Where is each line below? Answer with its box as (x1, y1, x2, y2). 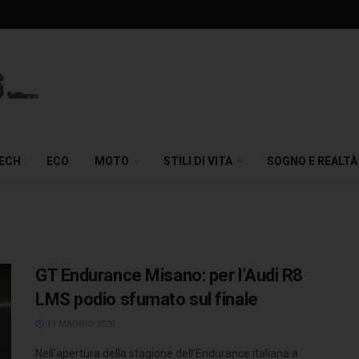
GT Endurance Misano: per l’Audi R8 (35, 265, 304, 285)
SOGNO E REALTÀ (267, 155, 357, 167)
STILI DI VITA (163, 155, 232, 167)
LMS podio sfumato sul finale (35, 289, 258, 309)
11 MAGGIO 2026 (44, 319, 115, 329)
